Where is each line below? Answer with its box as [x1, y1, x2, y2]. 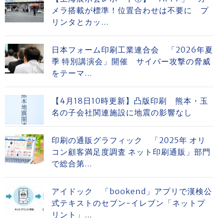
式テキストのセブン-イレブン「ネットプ [52, 198, 205, 208]
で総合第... [52, 159, 92, 168]
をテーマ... [52, 68, 92, 78]
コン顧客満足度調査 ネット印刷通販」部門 [52, 147, 211, 157]
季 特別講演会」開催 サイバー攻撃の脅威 [52, 56, 211, 66]
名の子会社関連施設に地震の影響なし [52, 108, 192, 117]
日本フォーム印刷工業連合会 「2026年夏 [52, 45, 213, 54]
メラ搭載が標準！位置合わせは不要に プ [52, 5, 209, 15]
